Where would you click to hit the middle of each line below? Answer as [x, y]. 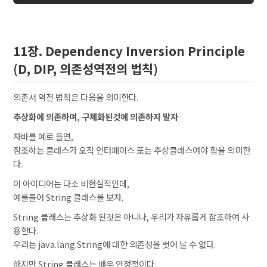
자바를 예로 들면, [44, 136]
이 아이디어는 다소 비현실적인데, [72, 184]
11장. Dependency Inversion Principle [129, 51]
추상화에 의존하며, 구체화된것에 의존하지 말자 [96, 117]
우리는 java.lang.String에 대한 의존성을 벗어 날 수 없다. [115, 244]
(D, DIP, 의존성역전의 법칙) [86, 69]
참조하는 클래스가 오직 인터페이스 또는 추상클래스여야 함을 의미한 [132, 150]
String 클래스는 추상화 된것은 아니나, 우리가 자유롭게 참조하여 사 [131, 217]
